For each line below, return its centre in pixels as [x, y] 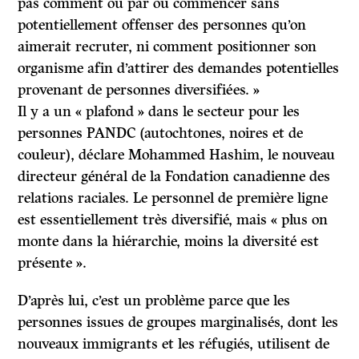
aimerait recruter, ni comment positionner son [167, 47]
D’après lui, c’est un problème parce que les [154, 301]
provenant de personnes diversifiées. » [139, 90]
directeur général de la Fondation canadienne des [174, 177]
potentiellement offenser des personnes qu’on [162, 25]
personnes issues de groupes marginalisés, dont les [178, 323]
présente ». [52, 263]
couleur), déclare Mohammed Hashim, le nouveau [177, 155]
